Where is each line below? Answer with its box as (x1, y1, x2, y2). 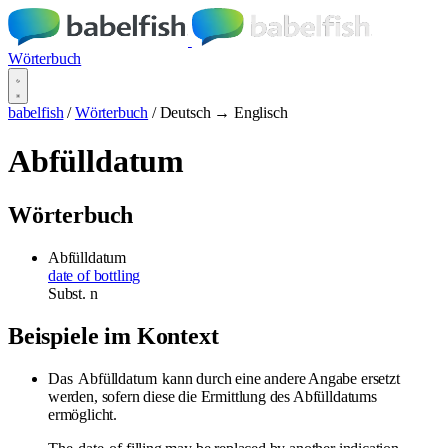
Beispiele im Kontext (8, 322, 219, 349)
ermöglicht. (48, 405, 118, 423)
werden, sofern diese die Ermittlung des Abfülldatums (48, 387, 377, 405)
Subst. (48, 284, 90, 302)
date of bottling (48, 266, 141, 284)
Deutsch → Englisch (159, 104, 288, 121)
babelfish (8, 104, 64, 121)
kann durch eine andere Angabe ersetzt (158, 369, 400, 387)
